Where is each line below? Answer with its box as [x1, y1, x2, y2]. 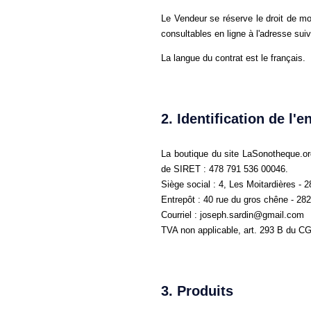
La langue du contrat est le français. [161, 53, 305, 63]
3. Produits [161, 283, 233, 299]
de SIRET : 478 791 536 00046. [161, 164, 288, 174]
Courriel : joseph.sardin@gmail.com [161, 210, 304, 220]
